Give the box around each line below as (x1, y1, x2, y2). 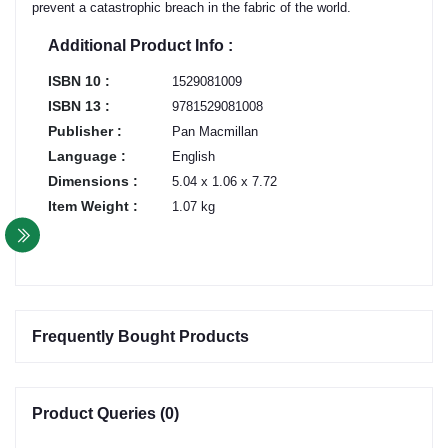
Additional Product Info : (48, 36, 233, 54)
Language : (48, 147, 126, 164)
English (172, 148, 215, 164)
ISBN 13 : (48, 97, 110, 114)
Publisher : (48, 122, 122, 139)
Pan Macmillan (172, 123, 258, 139)
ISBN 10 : (48, 72, 110, 89)
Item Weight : (48, 197, 138, 214)
